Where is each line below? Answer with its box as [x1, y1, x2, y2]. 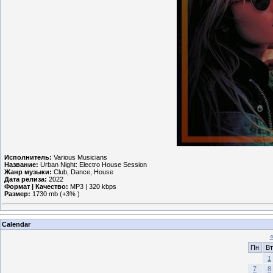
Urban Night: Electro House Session [38, 160, 147, 168]
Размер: [4, 190, 30, 197]
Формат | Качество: [4, 182, 68, 190]
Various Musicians [52, 153, 107, 161]
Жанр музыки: [4, 168, 52, 175]
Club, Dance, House [52, 168, 113, 175]
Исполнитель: [4, 153, 52, 161]
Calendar [2, 220, 30, 228]
